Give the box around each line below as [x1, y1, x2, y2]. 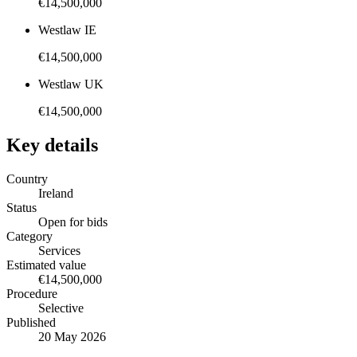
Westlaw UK [38, 77, 104, 92]
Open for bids [38, 215, 108, 229]
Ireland [38, 186, 73, 201]
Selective [38, 301, 84, 316]
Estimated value [6, 258, 86, 273]
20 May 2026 [38, 330, 106, 344]
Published [6, 316, 56, 330]
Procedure [6, 287, 57, 301]
